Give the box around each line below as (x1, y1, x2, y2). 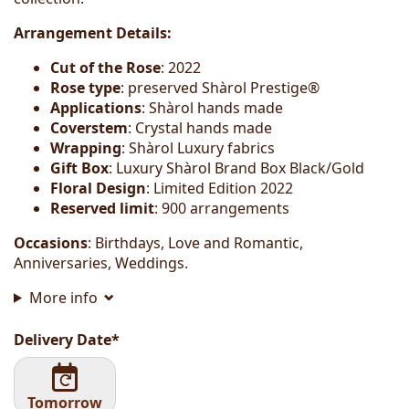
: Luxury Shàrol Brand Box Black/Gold (109, 157, 364, 178)
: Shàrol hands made (142, 97, 283, 118)
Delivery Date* (14, 329, 120, 350)
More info (28, 287, 98, 308)
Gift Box (50, 157, 109, 178)
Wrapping (50, 137, 121, 158)
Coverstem (50, 117, 128, 138)
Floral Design (50, 177, 146, 198)
